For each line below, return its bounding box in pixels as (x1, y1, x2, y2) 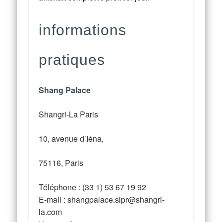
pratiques (39, 52, 106, 68)
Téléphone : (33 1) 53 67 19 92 (39, 181, 147, 193)
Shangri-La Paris (39, 109, 99, 120)
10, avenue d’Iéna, (39, 133, 104, 145)
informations (39, 22, 127, 39)
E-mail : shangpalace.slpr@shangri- (39, 194, 165, 206)
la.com (39, 206, 62, 218)
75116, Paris (39, 157, 84, 169)
